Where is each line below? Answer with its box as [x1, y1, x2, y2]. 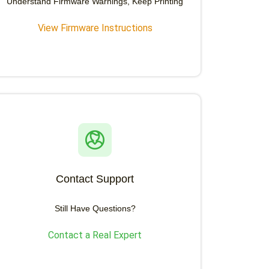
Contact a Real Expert [48, 229, 142, 241]
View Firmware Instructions [37, 22, 153, 34]
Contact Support [56, 173, 134, 185]
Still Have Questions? [54, 204, 136, 213]
